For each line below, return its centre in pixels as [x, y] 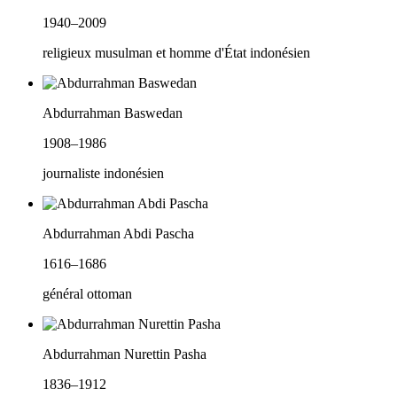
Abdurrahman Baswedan [113, 113]
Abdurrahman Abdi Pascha [118, 234]
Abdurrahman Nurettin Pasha [125, 354]
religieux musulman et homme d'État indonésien [176, 53]
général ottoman [87, 294]
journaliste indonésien [103, 174]
